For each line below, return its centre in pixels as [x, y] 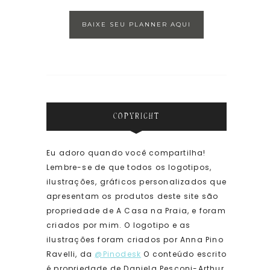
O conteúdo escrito [184, 254]
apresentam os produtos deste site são [132, 196]
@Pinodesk [118, 254]
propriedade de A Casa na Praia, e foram [136, 211]
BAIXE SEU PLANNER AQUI [136, 25]
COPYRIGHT [136, 117]
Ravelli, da [71, 254]
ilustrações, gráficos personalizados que [136, 182]
